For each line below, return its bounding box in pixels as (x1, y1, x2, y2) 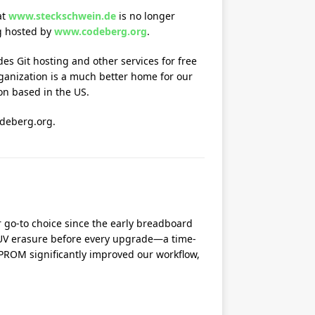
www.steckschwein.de (8, 8, 116, 22)
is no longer (115, 8, 175, 22)
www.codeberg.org (53, 24, 147, 38)
